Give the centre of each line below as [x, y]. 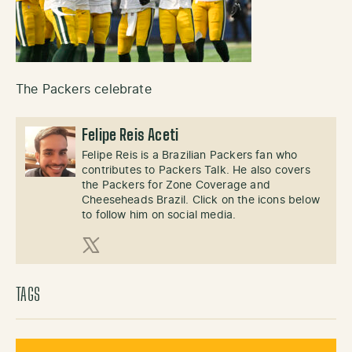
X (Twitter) [113, 262]
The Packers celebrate [84, 90]
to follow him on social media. [159, 215]
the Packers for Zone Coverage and [176, 185]
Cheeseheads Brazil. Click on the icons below [201, 200]
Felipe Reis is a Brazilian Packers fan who [190, 156]
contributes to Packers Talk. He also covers [196, 170]
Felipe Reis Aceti [130, 136]
